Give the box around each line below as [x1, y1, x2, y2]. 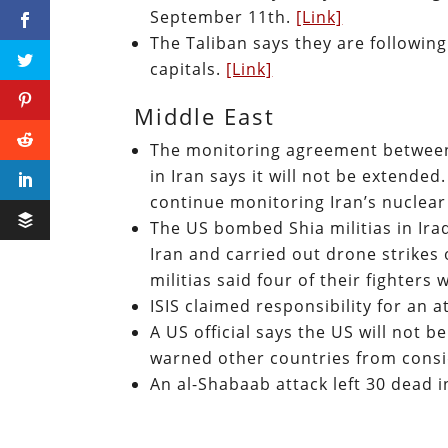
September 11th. [150, 5, 297, 28]
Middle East [134, 100, 276, 131]
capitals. [150, 57, 227, 80]
